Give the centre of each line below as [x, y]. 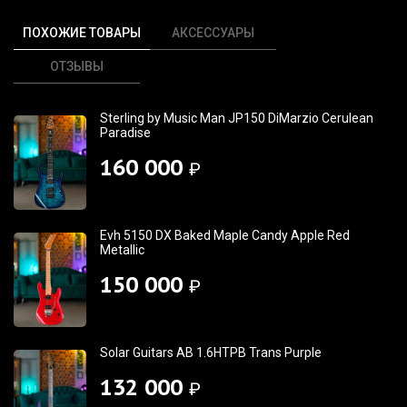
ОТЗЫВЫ [77, 66]
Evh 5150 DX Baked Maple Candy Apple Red [225, 235]
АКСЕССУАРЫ [213, 32]
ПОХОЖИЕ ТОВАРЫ [82, 32]
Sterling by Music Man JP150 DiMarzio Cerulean [237, 118]
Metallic [122, 249]
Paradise [125, 132]
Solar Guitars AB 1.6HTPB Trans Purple [211, 352]
